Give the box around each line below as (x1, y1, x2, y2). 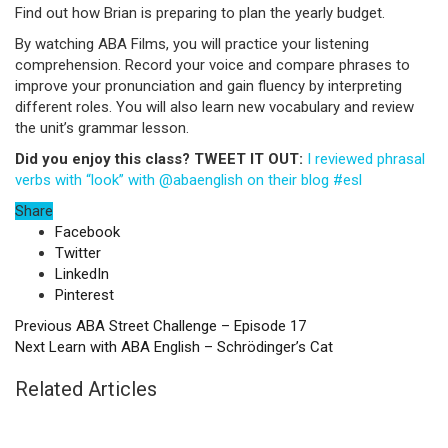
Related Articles (15, 377, 157, 401)
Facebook (55, 223, 120, 241)
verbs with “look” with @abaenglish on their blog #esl (15, 171, 362, 189)
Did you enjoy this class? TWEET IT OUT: (15, 150, 307, 168)
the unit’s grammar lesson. (15, 119, 189, 137)
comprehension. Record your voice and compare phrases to (15, 56, 410, 74)
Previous (15, 317, 72, 335)
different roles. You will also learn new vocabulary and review (15, 98, 414, 116)
